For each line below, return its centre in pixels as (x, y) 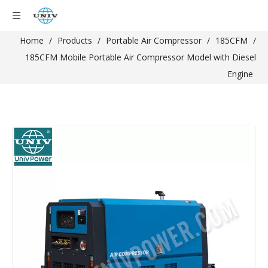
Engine (240, 74)
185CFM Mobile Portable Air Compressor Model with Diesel (141, 57)
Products (75, 40)
